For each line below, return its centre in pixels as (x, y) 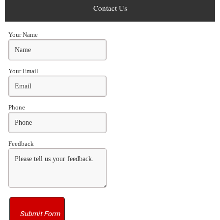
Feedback (21, 144)
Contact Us (110, 8)
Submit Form (40, 213)
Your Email (23, 71)
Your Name (23, 35)
